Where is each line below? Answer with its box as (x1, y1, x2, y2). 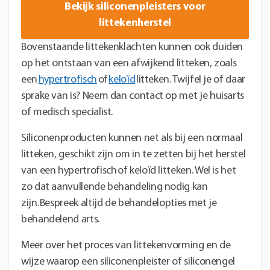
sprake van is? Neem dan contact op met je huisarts (21, 90, 245, 102)
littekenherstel (99, 17, 171, 29)
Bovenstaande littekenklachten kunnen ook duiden (21, 41, 243, 53)
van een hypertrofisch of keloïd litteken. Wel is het (21, 165, 236, 177)
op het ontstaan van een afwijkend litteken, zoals (21, 57, 237, 69)
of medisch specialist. (21, 106, 113, 118)
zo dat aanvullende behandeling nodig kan (21, 181, 208, 193)
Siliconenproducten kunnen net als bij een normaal (21, 132, 243, 144)
